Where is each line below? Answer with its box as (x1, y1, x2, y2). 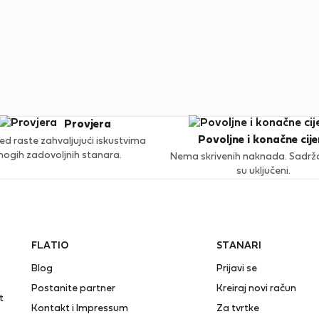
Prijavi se (216, 264, 257, 273)
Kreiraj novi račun (216, 284, 296, 293)
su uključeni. (236, 167, 291, 176)
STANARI (216, 241, 261, 251)
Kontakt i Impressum (31, 304, 128, 313)
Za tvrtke (216, 304, 259, 313)
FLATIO (31, 241, 68, 251)
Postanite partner (31, 284, 115, 293)
